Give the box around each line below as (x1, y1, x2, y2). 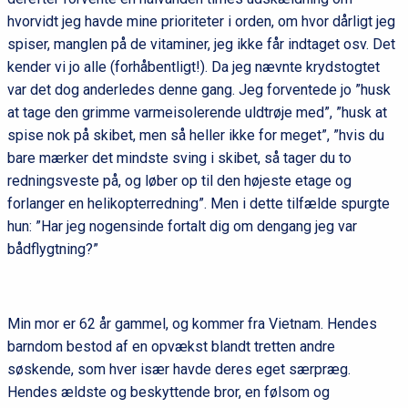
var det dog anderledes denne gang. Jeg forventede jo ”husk (6, 81, 391, 99)
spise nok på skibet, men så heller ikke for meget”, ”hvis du (6, 127, 384, 145)
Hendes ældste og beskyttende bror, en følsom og (6, 383, 330, 402)
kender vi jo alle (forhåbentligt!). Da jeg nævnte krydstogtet (6, 58, 380, 76)
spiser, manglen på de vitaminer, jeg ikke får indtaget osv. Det (6, 36, 395, 54)
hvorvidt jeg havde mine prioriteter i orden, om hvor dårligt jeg (6, 13, 395, 31)
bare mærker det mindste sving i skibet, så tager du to (6, 149, 352, 168)
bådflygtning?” (6, 240, 98, 259)
